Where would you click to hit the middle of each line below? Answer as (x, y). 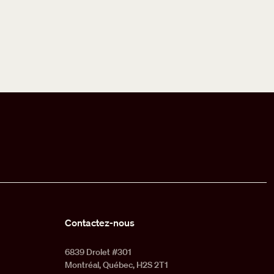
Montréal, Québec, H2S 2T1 (117, 265)
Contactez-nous (100, 222)
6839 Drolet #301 (98, 252)
